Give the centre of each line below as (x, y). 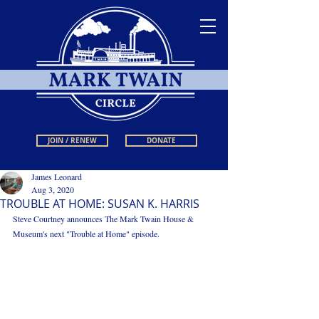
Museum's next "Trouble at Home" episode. (87, 234)
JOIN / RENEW (72, 141)
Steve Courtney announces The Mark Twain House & (104, 219)
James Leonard (57, 177)
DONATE (161, 141)
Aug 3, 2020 (53, 189)
